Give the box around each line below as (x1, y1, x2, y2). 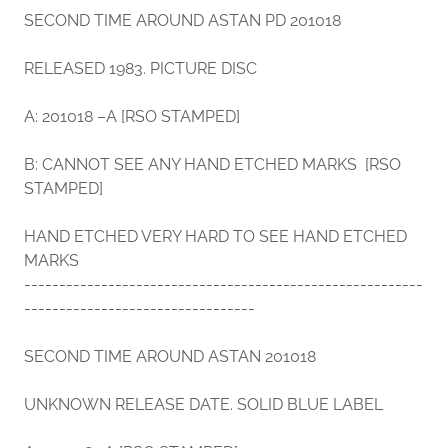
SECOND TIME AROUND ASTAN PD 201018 (24, 11, 341, 31)
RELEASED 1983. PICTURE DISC (24, 59, 257, 79)
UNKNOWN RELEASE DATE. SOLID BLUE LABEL (24, 395, 383, 415)
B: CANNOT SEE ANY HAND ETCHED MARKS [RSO (24, 155, 401, 175)
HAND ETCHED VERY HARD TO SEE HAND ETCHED (24, 227, 407, 247)
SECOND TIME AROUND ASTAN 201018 (24, 347, 316, 367)
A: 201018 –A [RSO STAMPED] (24, 107, 240, 127)
